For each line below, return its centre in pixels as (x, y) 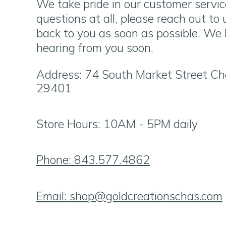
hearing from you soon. (95, 48)
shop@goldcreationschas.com (146, 196)
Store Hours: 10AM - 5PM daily (117, 124)
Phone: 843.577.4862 (93, 160)
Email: (53, 196)
